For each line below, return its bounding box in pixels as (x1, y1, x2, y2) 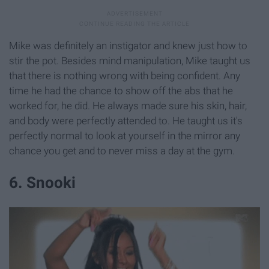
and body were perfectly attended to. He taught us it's (9, 115, 243, 127)
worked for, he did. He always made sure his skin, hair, (9, 100, 247, 112)
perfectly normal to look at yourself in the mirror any (9, 130, 240, 142)
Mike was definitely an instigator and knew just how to (9, 40, 247, 52)
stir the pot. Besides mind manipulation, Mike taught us (9, 55, 250, 67)
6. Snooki (9, 174, 76, 192)
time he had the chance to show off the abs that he (9, 85, 233, 97)
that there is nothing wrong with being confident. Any (9, 70, 240, 82)
